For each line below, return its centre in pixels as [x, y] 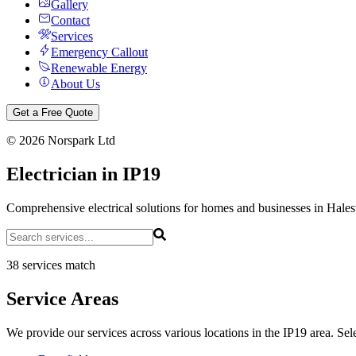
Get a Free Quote [53, 112]
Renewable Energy [99, 68]
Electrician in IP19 [83, 174]
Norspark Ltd [80, 140]
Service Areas [62, 298]
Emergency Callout [99, 52]
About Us [75, 84]
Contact [70, 20]
